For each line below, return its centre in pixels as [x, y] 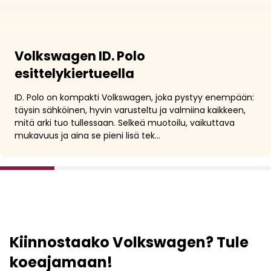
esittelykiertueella [74, 73]
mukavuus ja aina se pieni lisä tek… [87, 135]
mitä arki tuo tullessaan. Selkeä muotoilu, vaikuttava [125, 123]
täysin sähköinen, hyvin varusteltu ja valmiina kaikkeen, [130, 110]
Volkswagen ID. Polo [80, 56]
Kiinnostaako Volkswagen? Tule [129, 242]
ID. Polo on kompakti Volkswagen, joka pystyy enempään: [134, 97]
